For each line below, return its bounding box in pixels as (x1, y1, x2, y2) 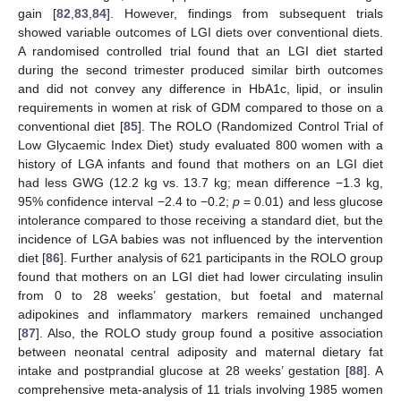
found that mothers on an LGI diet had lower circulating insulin (18, 269, 383, 285)
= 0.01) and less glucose (240, 194, 384, 209)
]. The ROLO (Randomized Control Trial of (137, 119, 383, 134)
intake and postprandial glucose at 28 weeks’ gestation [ (18, 363, 349, 379)
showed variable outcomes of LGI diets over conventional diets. (18, 25, 383, 40)
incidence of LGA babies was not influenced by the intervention (18, 232, 383, 247)
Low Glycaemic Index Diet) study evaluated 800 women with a (18, 138, 383, 153)
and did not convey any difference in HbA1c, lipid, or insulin (18, 81, 383, 97)
